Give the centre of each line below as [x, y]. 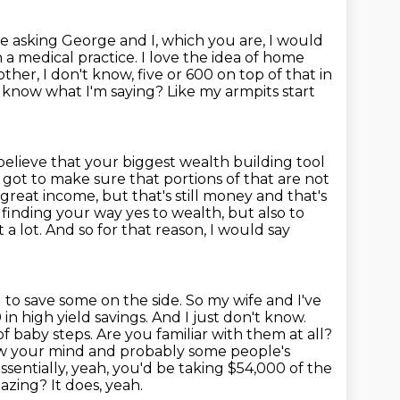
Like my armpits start [241, 92]
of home [275, 58]
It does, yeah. [97, 385]
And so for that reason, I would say [168, 230]
